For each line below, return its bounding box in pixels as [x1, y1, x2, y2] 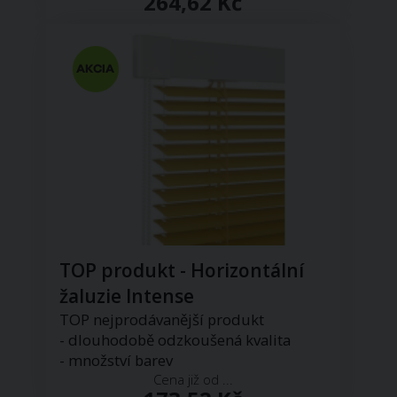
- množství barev [59, 349, 174, 370]
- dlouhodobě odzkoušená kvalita [59, 329, 292, 350]
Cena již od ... [152, 370, 233, 388]
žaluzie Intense [59, 283, 195, 308]
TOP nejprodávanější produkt [59, 308, 265, 330]
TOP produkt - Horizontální [59, 257, 305, 283]
